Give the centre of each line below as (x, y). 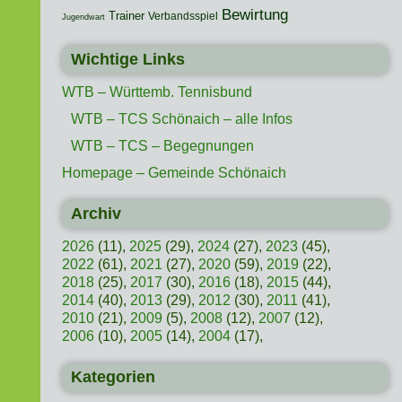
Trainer (126, 16)
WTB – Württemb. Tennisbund (157, 92)
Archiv (96, 214)
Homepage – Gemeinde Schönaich (174, 173)
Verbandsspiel (183, 17)
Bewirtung (254, 15)
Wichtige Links (127, 60)
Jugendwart (83, 17)
